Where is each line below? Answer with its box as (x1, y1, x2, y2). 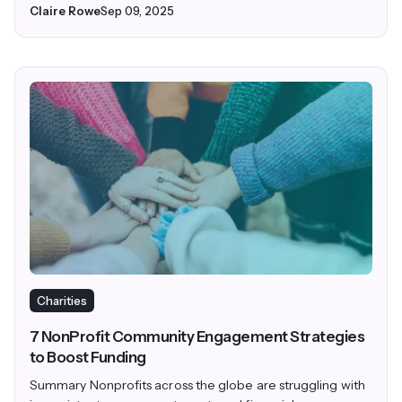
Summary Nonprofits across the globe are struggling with (30, 377, 365, 394)
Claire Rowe (30, 4, 100, 19)
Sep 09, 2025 (100, 4, 174, 19)
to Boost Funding (30, 348, 146, 367)
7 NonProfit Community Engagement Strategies (30, 328, 365, 346)
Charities (37, 293, 87, 309)
